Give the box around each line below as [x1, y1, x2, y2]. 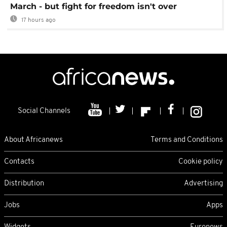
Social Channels [18, 107, 70, 116]
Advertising [184, 179, 223, 187]
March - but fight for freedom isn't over [10, 2, 177, 12]
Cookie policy [178, 158, 223, 166]
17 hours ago [20, 17, 56, 24]
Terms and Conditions [150, 136, 223, 144]
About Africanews [4, 136, 63, 144]
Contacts [4, 158, 34, 166]
